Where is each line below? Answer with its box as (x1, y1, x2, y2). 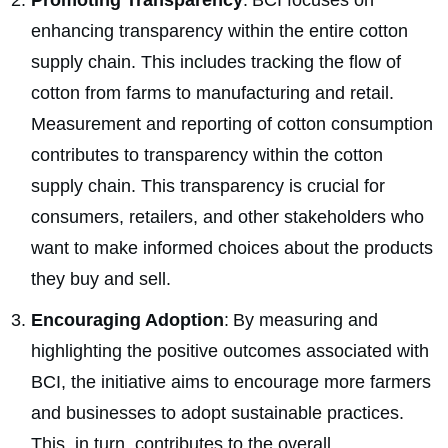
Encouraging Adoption (31, 310, 224, 331)
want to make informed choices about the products (31, 238, 433, 259)
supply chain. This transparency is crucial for (31, 176, 385, 197)
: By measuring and (224, 310, 378, 331)
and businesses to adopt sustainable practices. (31, 403, 404, 424)
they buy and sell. (31, 269, 171, 290)
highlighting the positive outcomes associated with (31, 341, 429, 362)
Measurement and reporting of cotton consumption (31, 114, 433, 135)
